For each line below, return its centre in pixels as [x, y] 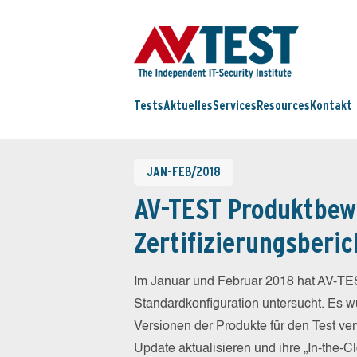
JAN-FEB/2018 [184, 172]
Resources [283, 106]
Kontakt [331, 106]
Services [235, 106]
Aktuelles [188, 106]
